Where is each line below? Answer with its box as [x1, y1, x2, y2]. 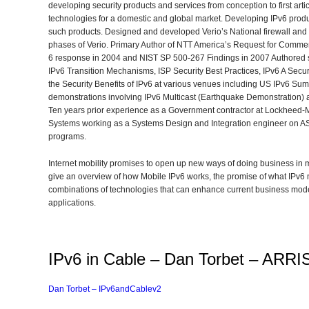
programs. [48, 132, 86, 141]
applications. [48, 198, 96, 208]
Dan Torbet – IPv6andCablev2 [48, 284, 161, 294]
